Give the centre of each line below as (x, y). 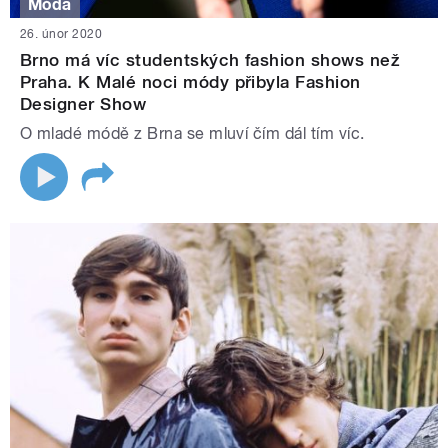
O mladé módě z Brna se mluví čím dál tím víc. (192, 133)
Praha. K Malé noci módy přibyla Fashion (190, 81)
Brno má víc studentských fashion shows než (210, 59)
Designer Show (83, 103)
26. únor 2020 (61, 33)
